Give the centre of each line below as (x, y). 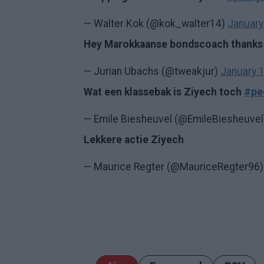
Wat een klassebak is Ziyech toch (164, 92)
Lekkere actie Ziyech (134, 140)
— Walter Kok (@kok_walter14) (156, 24)
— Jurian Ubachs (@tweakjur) (152, 71)
